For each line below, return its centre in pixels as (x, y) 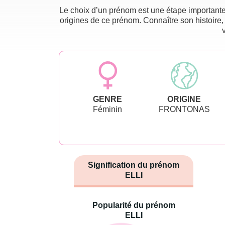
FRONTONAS (184, 109)
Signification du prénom (134, 165)
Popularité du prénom (134, 205)
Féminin (108, 109)
